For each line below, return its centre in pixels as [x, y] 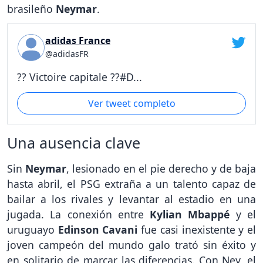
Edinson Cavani [98, 230]
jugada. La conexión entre [79, 215]
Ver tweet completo [131, 104]
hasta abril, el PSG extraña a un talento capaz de [131, 184]
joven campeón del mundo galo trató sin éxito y [131, 245]
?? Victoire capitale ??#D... [80, 77]
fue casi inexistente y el [197, 230]
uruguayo [33, 230]
